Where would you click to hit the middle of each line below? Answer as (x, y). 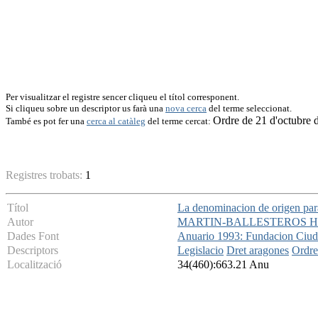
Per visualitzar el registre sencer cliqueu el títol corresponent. (122, 97)
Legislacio (201, 251)
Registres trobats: (45, 175)
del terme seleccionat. (249, 108)
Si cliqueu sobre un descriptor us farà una (86, 108)
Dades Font (33, 236)
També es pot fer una (46, 121)
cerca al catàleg (116, 121)
